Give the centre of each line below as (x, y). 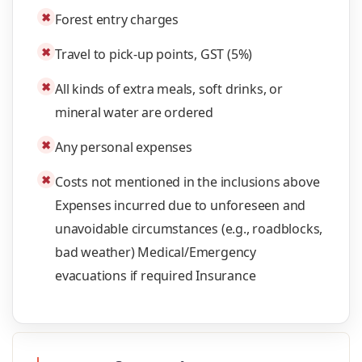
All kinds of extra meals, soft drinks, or (169, 89)
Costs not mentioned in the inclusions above (187, 182)
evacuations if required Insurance (156, 276)
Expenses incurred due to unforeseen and (181, 205)
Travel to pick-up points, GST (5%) (154, 54)
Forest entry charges (117, 19)
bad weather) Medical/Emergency (156, 252)
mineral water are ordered (135, 112)
